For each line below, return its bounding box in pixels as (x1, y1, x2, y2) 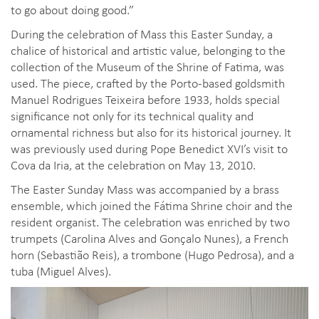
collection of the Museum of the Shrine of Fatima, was (11, 58, 284, 75)
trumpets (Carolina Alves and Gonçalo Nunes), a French (11, 229, 288, 247)
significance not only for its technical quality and (11, 107, 253, 125)
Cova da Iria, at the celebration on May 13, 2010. (11, 156, 256, 174)
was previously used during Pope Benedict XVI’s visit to (11, 140, 288, 157)
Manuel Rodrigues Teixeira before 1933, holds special (11, 90, 280, 108)
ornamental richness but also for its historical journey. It (11, 123, 291, 141)
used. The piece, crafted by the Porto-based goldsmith (11, 74, 285, 92)
